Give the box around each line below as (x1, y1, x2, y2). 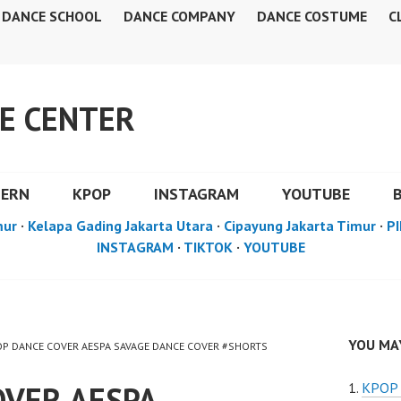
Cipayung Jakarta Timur (224, 217, 376, 235)
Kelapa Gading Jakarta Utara (28, 217, 213, 235)
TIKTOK (183, 238, 233, 256)
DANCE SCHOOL (2, 7, 102, 25)
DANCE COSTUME (257, 7, 367, 25)
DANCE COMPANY (124, 7, 235, 25)
